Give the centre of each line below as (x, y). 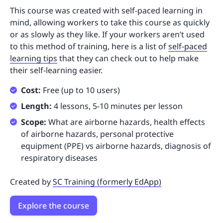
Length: (37, 106)
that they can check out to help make (128, 58)
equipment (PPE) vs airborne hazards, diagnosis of (116, 146)
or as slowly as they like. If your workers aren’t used (107, 35)
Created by (31, 182)
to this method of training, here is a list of (89, 47)
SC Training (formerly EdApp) (107, 182)
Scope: (35, 122)
